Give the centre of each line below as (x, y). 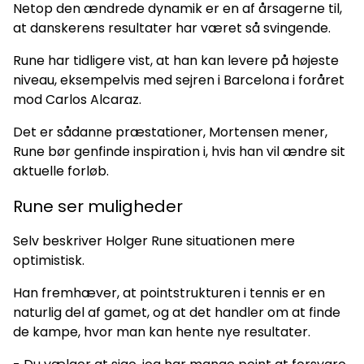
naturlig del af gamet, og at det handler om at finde (177, 312)
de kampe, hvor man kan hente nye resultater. (162, 331)
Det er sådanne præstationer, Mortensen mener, (170, 132)
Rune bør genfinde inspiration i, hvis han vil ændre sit (179, 151)
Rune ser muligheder (98, 206)
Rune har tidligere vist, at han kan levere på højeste (176, 60)
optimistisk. (49, 260)
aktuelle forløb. (61, 171)
